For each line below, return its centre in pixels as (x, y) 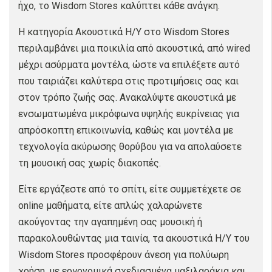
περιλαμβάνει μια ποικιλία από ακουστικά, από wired (134, 48)
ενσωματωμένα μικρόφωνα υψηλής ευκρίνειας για (129, 114)
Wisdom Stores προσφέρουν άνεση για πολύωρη (124, 255)
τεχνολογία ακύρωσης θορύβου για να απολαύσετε (130, 147)
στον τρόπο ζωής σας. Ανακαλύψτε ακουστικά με (127, 97)
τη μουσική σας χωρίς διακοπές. (90, 163)
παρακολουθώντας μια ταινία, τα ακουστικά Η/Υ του (134, 238)
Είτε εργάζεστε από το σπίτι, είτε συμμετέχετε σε (130, 189)
